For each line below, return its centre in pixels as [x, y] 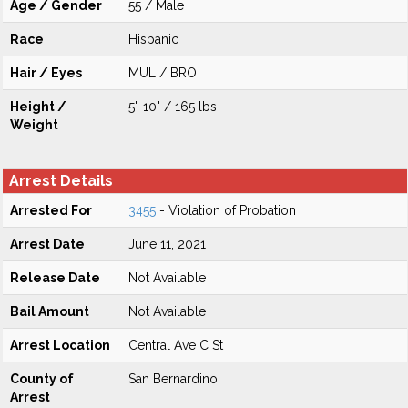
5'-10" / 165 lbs [173, 107]
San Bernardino [173, 379]
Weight [34, 125]
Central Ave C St [176, 345]
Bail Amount [50, 311]
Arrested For [51, 210]
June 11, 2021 [167, 244]
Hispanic [153, 39]
